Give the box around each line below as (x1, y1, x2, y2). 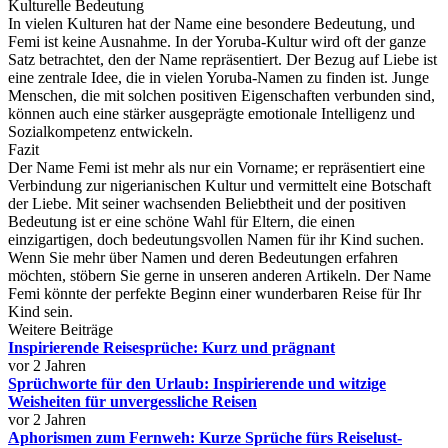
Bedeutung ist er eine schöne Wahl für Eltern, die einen (8, 213, 355, 230)
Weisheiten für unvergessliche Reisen (8, 393, 257, 410)
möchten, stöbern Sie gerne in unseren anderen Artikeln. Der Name (8, 267, 431, 284)
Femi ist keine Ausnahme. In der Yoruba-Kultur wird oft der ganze (8, 33, 426, 50)
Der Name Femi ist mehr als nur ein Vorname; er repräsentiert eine (8, 159, 425, 176)
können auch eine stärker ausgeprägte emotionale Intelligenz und (8, 105, 415, 122)
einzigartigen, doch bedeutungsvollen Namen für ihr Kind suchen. (8, 231, 424, 248)
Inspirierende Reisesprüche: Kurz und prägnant (8, 339, 335, 356)
